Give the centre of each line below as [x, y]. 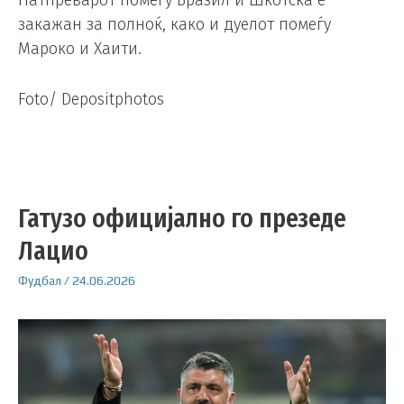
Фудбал [40, 280]
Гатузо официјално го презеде [182, 218]
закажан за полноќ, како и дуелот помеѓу [174, 25]
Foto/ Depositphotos [91, 99]
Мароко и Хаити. [80, 49]
